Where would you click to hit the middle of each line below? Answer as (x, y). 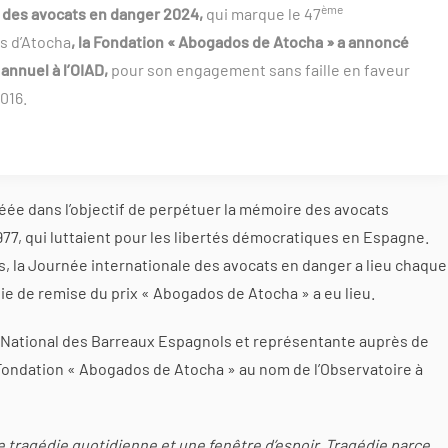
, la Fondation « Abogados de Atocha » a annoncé (240, 41)
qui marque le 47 (264, 13)
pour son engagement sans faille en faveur (261, 69)
